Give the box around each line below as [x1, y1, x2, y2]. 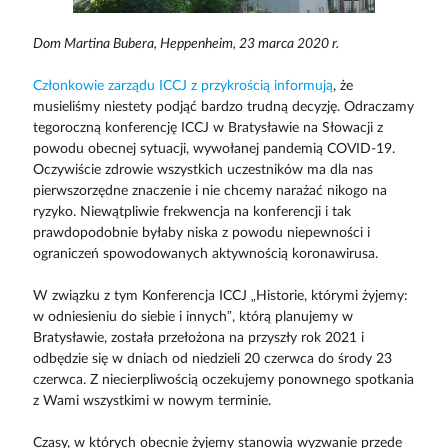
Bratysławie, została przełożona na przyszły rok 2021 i [32, 331, 364, 346]
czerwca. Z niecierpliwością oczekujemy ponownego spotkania [32, 373, 414, 388]
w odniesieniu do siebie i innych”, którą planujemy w [32, 310, 353, 325]
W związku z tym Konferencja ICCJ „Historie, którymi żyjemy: [32, 289, 408, 304]
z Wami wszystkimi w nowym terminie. [32, 394, 271, 409]
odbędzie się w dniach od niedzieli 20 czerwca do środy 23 [32, 352, 392, 367]
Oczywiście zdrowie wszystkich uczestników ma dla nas [32, 163, 373, 178]
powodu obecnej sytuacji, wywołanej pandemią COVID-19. [32, 142, 395, 157]
